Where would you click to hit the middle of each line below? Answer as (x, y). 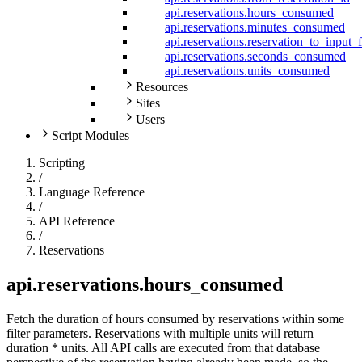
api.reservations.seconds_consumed (255, 57)
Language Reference (92, 192)
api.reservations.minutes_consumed (255, 27)
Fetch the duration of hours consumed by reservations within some (175, 319)
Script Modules (90, 136)
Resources (162, 87)
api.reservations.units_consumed (247, 71)
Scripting (62, 163)
